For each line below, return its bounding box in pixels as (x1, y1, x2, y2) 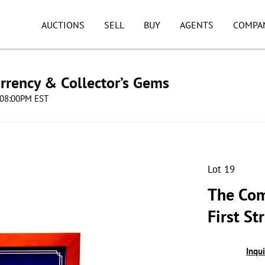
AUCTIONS (41, 19, 85, 31)
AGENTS (179, 19, 214, 31)
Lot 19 (208, 163, 235, 176)
